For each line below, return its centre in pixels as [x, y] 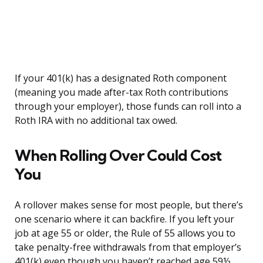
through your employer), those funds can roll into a [128, 107]
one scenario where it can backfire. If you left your [124, 219]
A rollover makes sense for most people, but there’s [129, 205]
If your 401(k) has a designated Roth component [121, 78]
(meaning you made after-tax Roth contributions [122, 92]
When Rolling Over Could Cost [118, 156]
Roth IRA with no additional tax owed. [96, 121]
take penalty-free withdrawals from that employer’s [128, 247]
